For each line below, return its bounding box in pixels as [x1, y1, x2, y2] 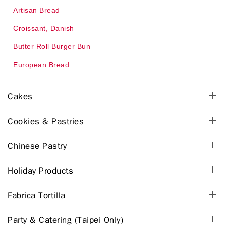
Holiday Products [8, 165, 73, 177]
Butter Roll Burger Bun [13, 42, 90, 51]
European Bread [13, 61, 69, 69]
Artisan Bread [13, 6, 60, 15]
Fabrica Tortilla [8, 190, 65, 201]
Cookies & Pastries [8, 116, 84, 127]
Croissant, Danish [13, 24, 74, 33]
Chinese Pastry [8, 141, 67, 152]
